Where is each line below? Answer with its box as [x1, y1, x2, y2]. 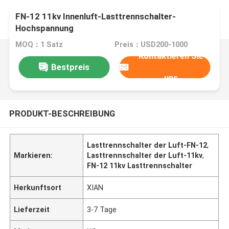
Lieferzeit [14, 205, 50, 214]
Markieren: [14, 151, 53, 159]
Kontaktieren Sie [139, 51, 204, 61]
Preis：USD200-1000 [114, 40, 188, 49]
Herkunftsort [14, 183, 62, 192]
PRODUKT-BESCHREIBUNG [9, 108, 115, 119]
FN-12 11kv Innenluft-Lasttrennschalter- [15, 11, 176, 22]
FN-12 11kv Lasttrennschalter [87, 161, 193, 170]
